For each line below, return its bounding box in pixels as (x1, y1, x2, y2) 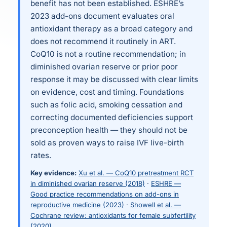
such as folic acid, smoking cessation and (30, 100, 182, 110)
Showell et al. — (130, 201, 181, 209)
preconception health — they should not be (30, 125, 187, 135)
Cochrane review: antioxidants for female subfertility (30, 211, 196, 220)
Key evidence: (30, 169, 77, 177)
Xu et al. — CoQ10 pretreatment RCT (79, 169, 194, 177)
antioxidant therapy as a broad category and (30, 24, 193, 34)
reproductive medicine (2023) (30, 201, 124, 209)
